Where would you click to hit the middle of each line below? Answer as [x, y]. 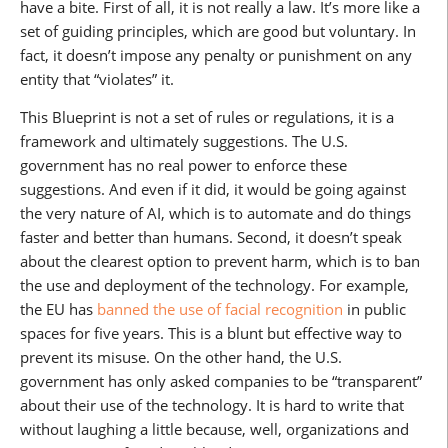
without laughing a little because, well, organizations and [214, 429]
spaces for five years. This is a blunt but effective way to [211, 333]
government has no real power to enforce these [183, 165]
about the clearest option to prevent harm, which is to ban [220, 261]
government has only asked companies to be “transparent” [221, 381]
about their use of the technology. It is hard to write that [212, 405]
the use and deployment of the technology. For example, [214, 285]
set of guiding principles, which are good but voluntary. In [218, 30]
